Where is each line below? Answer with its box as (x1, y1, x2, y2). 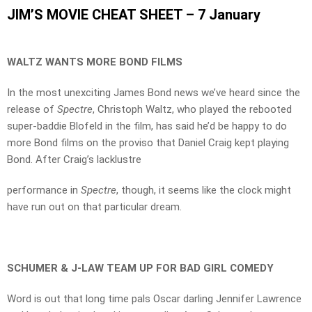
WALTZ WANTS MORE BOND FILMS (7, 56, 182, 69)
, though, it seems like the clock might (116, 184, 291, 197)
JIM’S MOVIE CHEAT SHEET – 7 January (7, 6, 260, 24)
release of (7, 103, 57, 116)
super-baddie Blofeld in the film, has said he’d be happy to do (7, 120, 287, 133)
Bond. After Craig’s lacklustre (7, 153, 141, 166)
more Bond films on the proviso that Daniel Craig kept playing (7, 136, 289, 150)
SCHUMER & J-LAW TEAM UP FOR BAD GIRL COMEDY (7, 262, 274, 275)
